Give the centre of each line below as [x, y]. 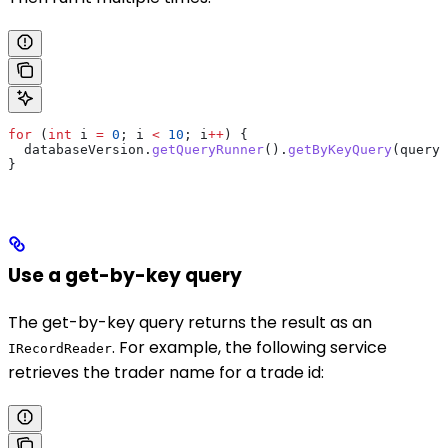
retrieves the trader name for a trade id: [166, 373]
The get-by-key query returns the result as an [190, 323]
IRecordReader [60, 349]
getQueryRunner [208, 149]
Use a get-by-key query [125, 276]
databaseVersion [76, 149]
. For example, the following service [249, 348]
